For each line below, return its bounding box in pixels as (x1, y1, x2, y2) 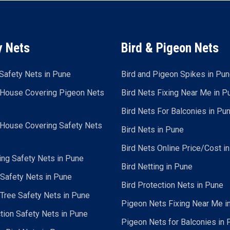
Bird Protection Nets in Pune (121, 180, 223, 190)
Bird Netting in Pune (121, 162, 193, 171)
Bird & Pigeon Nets (121, 41, 219, 55)
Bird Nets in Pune (121, 125, 184, 135)
